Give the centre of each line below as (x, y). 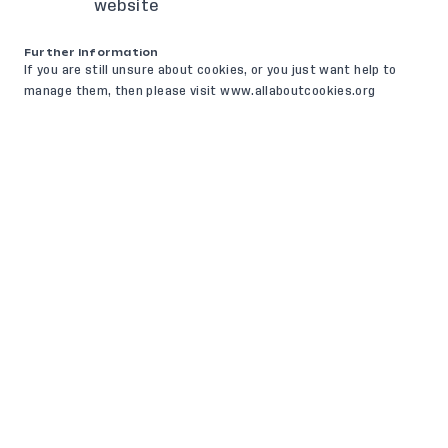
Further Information (91, 52)
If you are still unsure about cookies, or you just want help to (210, 70)
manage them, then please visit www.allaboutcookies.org (200, 91)
